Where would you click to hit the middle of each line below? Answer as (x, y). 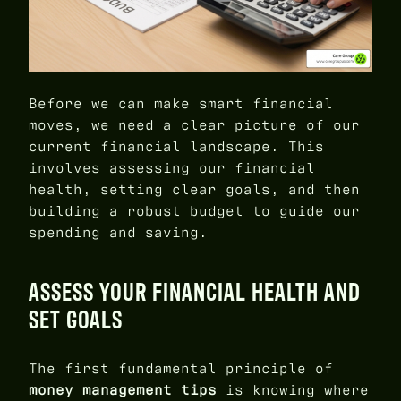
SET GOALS (76, 319)
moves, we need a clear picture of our (194, 125)
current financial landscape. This (176, 147)
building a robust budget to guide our (194, 211)
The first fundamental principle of (181, 369)
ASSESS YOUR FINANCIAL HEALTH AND (195, 291)
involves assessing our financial (172, 168)
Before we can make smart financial (181, 104)
